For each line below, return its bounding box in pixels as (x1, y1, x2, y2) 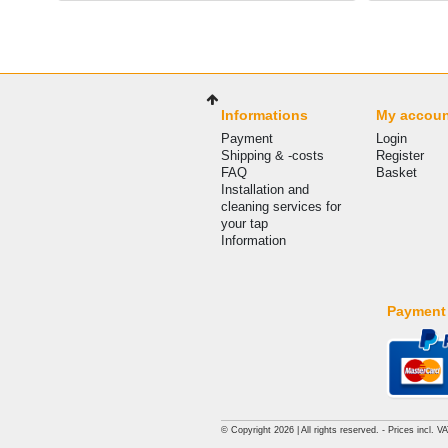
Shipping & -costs (221, 147, 325, 163)
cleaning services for (221, 198, 342, 214)
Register (376, 147, 425, 163)
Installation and (221, 181, 310, 197)
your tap (221, 215, 269, 231)
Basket (376, 164, 418, 180)
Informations (221, 106, 309, 123)
